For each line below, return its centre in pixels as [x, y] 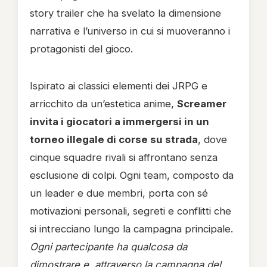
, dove [212, 139]
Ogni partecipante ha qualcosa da [108, 247]
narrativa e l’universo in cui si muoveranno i [130, 31]
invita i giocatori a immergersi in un [119, 122]
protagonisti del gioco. [81, 49]
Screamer [202, 104]
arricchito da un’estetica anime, [103, 104]
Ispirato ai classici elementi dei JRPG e [119, 86]
